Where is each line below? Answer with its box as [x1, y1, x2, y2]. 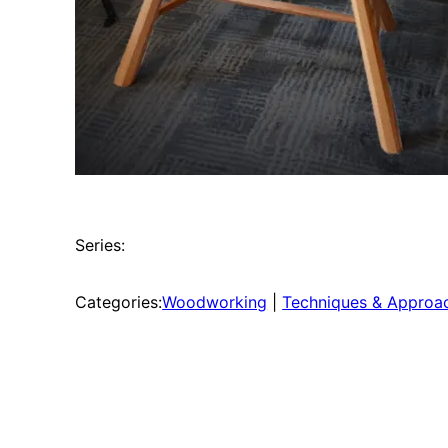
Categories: [75, 291, 163, 312]
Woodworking [162, 291, 268, 312]
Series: [75, 234, 126, 255]
